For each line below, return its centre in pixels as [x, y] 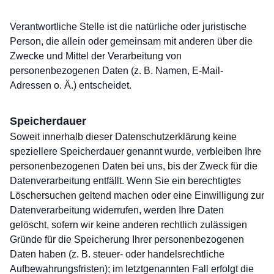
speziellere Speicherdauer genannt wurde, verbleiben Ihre [135, 151]
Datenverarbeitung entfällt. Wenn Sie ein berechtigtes [125, 181]
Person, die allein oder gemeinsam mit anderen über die [131, 41]
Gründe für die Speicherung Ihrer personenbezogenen [127, 239]
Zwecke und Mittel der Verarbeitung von [96, 56]
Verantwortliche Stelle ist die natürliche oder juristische [128, 27]
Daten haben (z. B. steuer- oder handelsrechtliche [117, 254]
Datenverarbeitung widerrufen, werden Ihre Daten [117, 210]
